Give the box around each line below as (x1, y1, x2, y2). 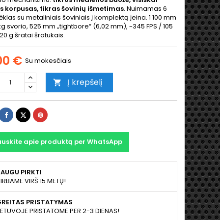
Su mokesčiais (25, 56, 71, 65)
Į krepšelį (68, 77, 103, 88)
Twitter (26, 110, 47, 119)
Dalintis (7, 110, 30, 119)
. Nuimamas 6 (124, 4, 167, 13)
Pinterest (42, 110, 71, 119)
